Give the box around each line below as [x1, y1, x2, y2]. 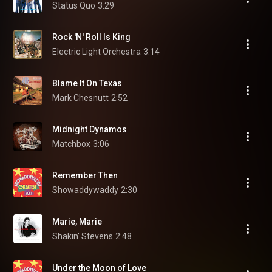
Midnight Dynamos [52, 124, 127, 134]
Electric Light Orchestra [52, 47, 141, 56]
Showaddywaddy [52, 185, 118, 195]
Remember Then [52, 171, 118, 180]
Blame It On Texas [52, 78, 122, 88]
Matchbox [52, 139, 90, 149]
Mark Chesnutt [52, 93, 109, 103]
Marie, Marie [52, 217, 102, 226]
